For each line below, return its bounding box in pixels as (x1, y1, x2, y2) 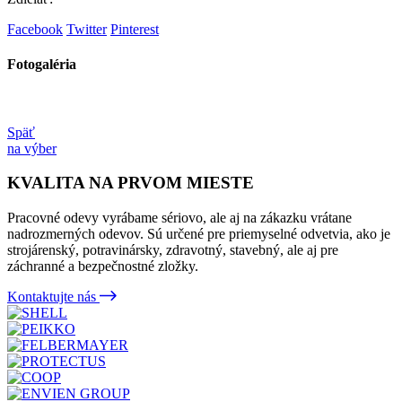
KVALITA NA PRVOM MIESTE (7, 173, 254, 193)
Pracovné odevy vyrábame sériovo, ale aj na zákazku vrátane (7, 210, 352, 226)
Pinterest (110, 22, 159, 38)
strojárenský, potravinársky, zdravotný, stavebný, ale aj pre (7, 242, 338, 258)
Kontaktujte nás (7, 289, 96, 305)
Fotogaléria (7, 57, 76, 73)
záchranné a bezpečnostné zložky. (7, 258, 198, 275)
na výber (7, 140, 57, 156)
